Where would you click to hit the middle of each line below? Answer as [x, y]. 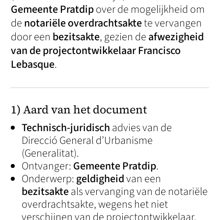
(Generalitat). [51, 153]
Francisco [160, 51]
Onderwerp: [49, 179]
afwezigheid [176, 37]
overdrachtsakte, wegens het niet [95, 204]
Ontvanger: [48, 166]
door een [32, 37]
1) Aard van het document [79, 110]
